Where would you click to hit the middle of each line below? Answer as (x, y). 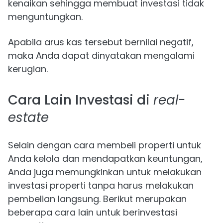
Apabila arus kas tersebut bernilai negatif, (101, 42)
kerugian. (28, 69)
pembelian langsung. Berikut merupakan (97, 199)
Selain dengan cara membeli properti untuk (105, 145)
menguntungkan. (45, 17)
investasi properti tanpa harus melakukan (101, 186)
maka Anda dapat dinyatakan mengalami (101, 56)
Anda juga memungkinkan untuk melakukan (105, 172)
